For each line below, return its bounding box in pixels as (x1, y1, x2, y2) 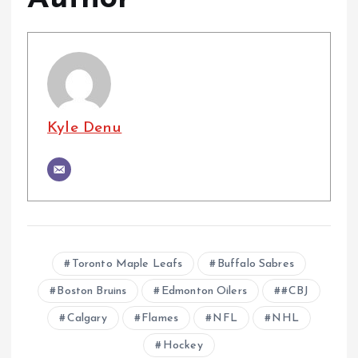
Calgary (66, 312, 107, 324)
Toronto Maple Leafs (71, 257, 183, 270)
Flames (141, 312, 178, 324)
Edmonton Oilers (161, 284, 247, 297)
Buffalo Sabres (217, 257, 294, 270)
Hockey (162, 339, 203, 352)
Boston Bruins (57, 284, 127, 297)
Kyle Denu (47, 120, 122, 136)
